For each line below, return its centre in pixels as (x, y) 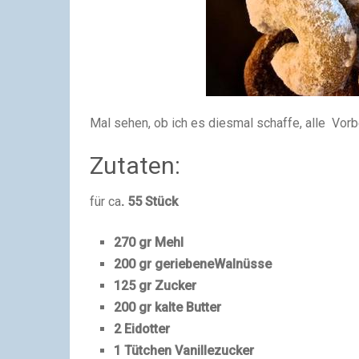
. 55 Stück (149, 202)
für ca (105, 202)
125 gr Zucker (155, 286)
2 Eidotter (142, 329)
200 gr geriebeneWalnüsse (193, 264)
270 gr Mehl (149, 242)
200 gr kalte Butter (168, 307)
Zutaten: (135, 165)
